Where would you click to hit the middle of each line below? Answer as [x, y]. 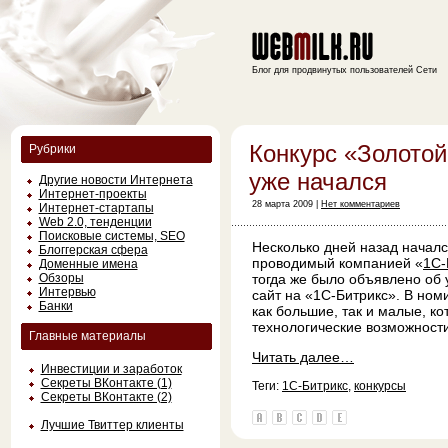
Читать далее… [303, 357]
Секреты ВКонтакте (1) [106, 383]
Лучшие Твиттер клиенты [112, 425]
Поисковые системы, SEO [111, 236]
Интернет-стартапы [96, 208]
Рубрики [52, 149]
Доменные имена [88, 264]
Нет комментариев [360, 204]
